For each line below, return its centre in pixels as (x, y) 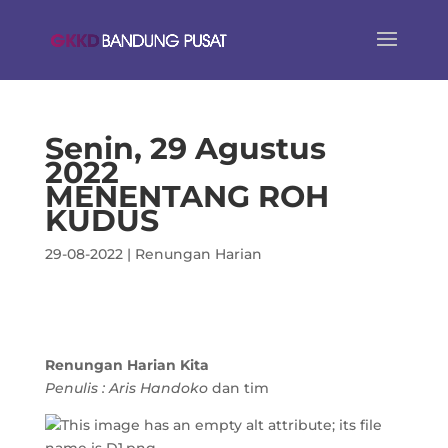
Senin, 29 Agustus (185, 148)
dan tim (238, 388)
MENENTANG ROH (186, 196)
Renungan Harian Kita (126, 365)
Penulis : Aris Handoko (126, 388)
